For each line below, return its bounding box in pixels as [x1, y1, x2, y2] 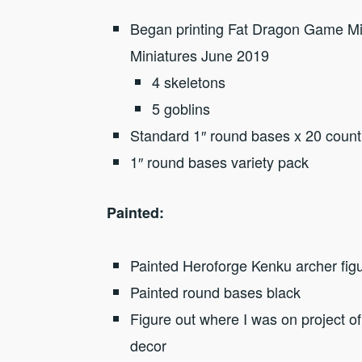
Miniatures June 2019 [129, 44, 269, 66]
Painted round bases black [129, 281, 301, 303]
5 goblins [151, 98, 210, 120]
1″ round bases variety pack [129, 151, 309, 173]
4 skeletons [151, 71, 225, 93]
